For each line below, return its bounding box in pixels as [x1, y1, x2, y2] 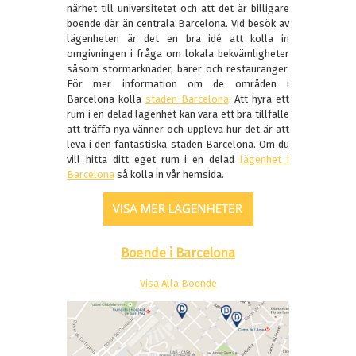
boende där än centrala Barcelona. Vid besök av [67, 17, 289, 30]
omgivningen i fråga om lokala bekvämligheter [67, 48, 289, 60]
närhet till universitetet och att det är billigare [67, 2, 289, 15]
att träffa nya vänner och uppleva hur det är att [67, 123, 289, 136]
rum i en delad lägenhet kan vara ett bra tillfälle [67, 108, 289, 121]
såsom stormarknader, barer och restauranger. [67, 63, 289, 75]
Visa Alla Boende [139, 277, 217, 290]
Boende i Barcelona [121, 246, 235, 261]
